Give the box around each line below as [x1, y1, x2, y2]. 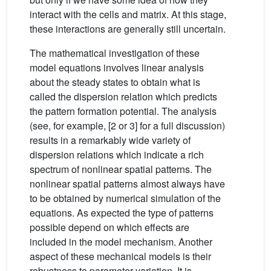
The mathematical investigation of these [30, 46, 200, 60]
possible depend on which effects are [30, 220, 189, 235]
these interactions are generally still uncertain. [30, 22, 226, 36]
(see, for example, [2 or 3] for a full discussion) [30, 119, 225, 133]
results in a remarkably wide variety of [30, 133, 191, 148]
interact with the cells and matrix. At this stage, [30, 7, 226, 22]
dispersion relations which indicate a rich [30, 148, 204, 162]
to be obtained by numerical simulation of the [30, 191, 221, 206]
